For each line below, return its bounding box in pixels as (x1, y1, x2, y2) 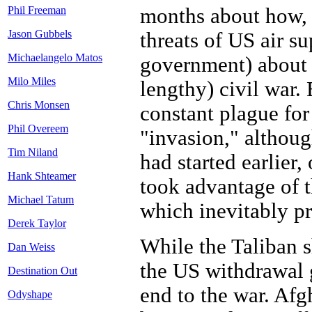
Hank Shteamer (8, 170, 76, 182)
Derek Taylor (8, 217, 66, 230)
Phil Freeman (8, 4, 66, 17)
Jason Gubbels (8, 28, 72, 40)
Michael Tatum (8, 194, 74, 206)
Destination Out (8, 265, 77, 277)
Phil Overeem (8, 123, 68, 135)
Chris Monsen (8, 99, 70, 111)
